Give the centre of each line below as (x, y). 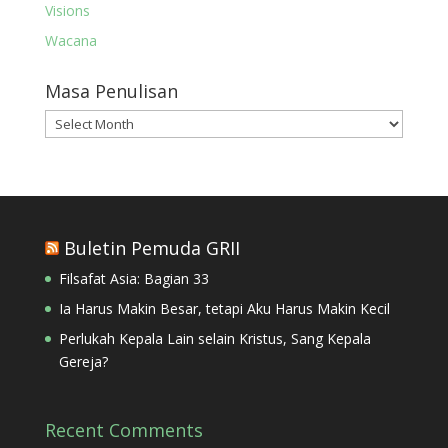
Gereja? (83, 361)
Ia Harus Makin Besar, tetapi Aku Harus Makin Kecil (224, 308)
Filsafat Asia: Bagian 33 (133, 278)
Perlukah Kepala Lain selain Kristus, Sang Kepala (214, 338)
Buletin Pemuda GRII (151, 248)
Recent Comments (123, 430)
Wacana (70, 40)
